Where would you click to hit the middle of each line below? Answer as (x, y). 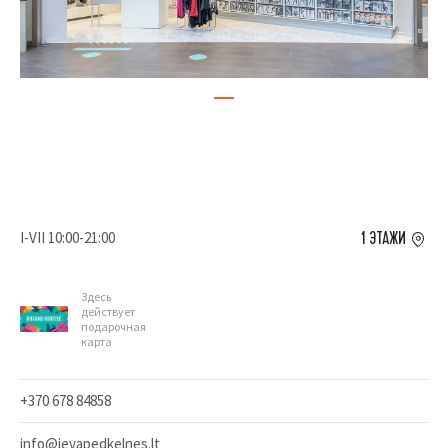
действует (108, 311)
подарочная (113, 326)
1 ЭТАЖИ (383, 238)
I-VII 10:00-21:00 (67, 237)
